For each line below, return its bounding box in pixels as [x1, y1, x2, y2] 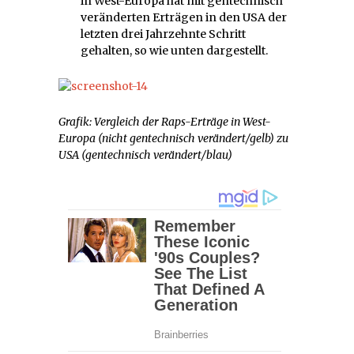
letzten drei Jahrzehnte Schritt [81, 26, 246, 41]
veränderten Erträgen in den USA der [81, 9, 287, 24]
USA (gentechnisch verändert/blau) [58, 148, 232, 163]
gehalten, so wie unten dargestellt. [81, 43, 268, 58]
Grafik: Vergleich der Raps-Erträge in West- [58, 115, 271, 130]
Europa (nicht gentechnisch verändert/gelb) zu [58, 131, 288, 146]
